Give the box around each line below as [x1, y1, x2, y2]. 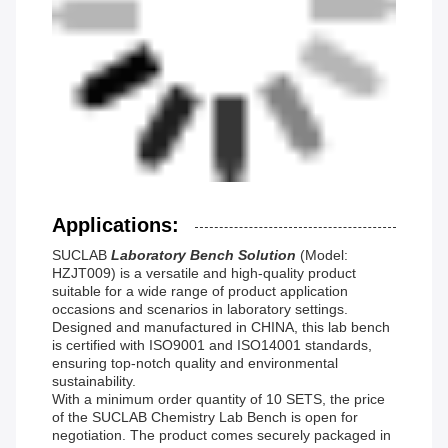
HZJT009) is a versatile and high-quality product [52, 265, 356, 282]
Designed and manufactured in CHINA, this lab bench [52, 319, 390, 336]
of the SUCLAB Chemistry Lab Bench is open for [52, 409, 358, 426]
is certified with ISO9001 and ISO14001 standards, [52, 337, 372, 354]
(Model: [300, 247, 348, 264]
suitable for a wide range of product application [52, 283, 348, 300]
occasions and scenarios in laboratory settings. [52, 301, 348, 318]
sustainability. [52, 373, 136, 390]
